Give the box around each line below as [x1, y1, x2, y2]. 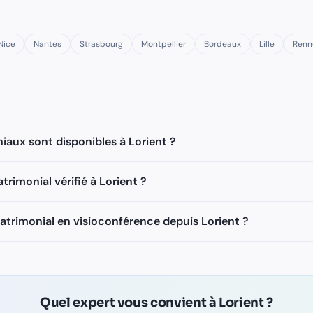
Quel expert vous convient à [40, 295, 219, 310]
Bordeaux [204, 38, 241, 50]
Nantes [34, 38, 61, 50]
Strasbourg [80, 38, 123, 50]
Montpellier [141, 38, 186, 50]
